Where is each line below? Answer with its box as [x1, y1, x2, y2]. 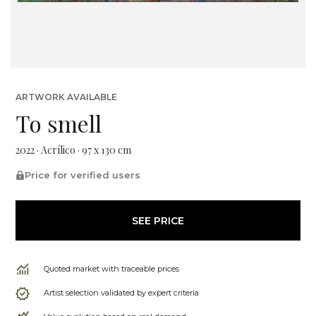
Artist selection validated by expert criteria [44, 288, 199, 298]
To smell [16, 108, 102, 138]
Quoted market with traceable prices [44, 264, 179, 274]
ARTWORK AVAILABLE [16, 92, 117, 102]
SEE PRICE [132, 214, 184, 227]
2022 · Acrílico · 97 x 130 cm [16, 143, 131, 157]
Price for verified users [25, 169, 140, 181]
